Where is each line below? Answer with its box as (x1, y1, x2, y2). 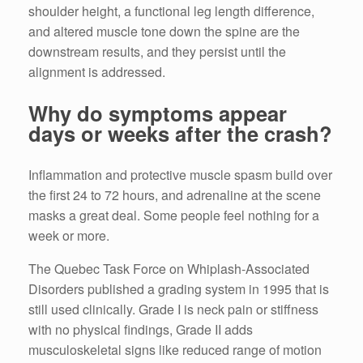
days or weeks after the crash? (28, 118, 332, 149)
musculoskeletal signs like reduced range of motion (28, 340, 322, 359)
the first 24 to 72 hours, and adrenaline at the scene (28, 185, 321, 204)
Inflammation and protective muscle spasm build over (28, 164, 332, 184)
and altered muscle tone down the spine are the (28, 22, 300, 41)
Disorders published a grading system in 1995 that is (28, 279, 329, 298)
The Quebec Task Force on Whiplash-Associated (28, 258, 310, 278)
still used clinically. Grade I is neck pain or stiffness (28, 299, 318, 318)
